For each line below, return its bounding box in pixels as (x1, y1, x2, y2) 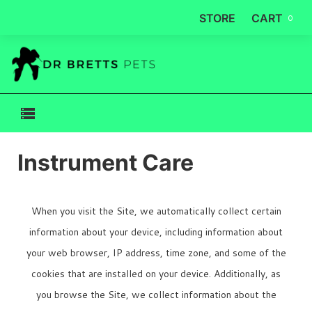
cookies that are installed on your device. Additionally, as (31, 267, 281, 281)
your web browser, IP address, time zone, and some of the (26, 246, 286, 260)
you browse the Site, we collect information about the (36, 288, 276, 302)
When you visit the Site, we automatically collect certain (31, 204, 281, 219)
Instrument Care (17, 149, 194, 177)
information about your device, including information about (29, 225, 283, 240)
